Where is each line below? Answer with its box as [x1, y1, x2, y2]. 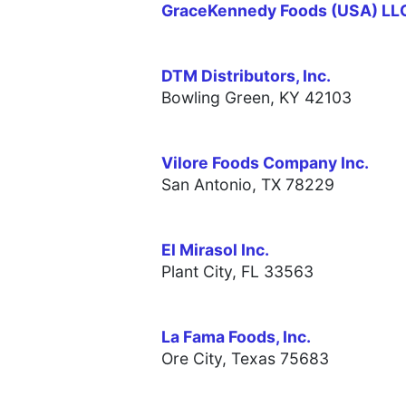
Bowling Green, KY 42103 [161, 88, 352, 108]
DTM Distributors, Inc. [161, 66, 331, 86]
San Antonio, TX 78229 [161, 175, 334, 195]
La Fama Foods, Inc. [161, 327, 311, 347]
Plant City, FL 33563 [161, 262, 314, 282]
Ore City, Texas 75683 [161, 349, 329, 369]
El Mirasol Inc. [161, 240, 269, 260]
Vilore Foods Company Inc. [161, 153, 369, 173]
